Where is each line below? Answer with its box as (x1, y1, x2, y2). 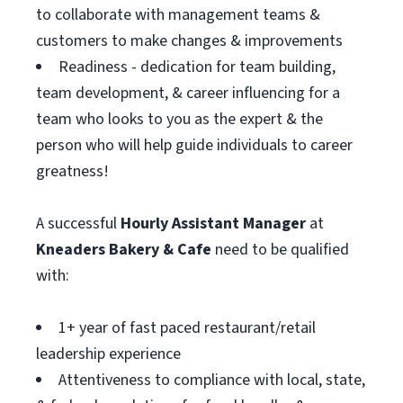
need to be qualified (211, 238, 349, 261)
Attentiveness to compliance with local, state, (58, 369, 365, 391)
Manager (239, 212, 306, 235)
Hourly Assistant (121, 212, 239, 235)
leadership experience (36, 343, 181, 365)
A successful (36, 212, 121, 235)
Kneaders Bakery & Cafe (36, 238, 211, 261)
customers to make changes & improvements (36, 30, 343, 52)
